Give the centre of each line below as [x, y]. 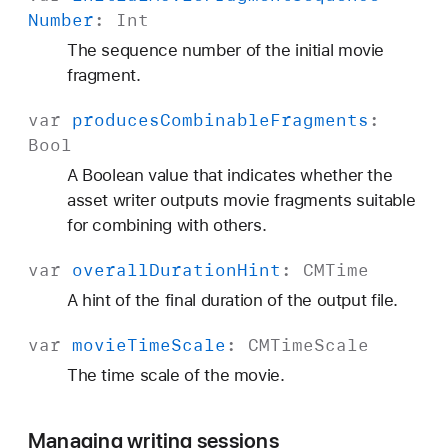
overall [110, 270]
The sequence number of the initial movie [225, 50]
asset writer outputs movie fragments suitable [241, 200]
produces [116, 120]
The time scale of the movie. [175, 375]
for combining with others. [166, 225]
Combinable [215, 120]
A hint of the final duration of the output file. [232, 300]
